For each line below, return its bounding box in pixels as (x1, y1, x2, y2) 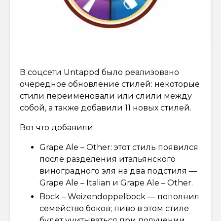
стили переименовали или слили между (20, 91, 192, 101)
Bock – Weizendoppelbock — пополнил (39, 191, 199, 201)
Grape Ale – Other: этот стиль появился (39, 142, 198, 152)
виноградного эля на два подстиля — (39, 166, 197, 176)
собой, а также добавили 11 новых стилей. (20, 103, 191, 112)
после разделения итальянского (39, 154, 176, 164)
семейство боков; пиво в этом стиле (39, 203, 189, 213)
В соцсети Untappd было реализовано (20, 67, 179, 77)
